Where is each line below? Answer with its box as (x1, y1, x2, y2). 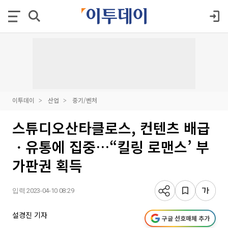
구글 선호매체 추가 (162, 214, 210, 222)
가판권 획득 (12, 155, 82, 176)
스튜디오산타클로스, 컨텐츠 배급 (12, 118, 210, 138)
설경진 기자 (12, 210, 47, 220)
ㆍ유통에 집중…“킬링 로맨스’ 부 (12, 136, 209, 157)
